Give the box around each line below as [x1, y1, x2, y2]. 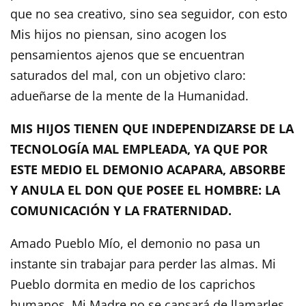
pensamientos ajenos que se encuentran [10, 46, 245, 63]
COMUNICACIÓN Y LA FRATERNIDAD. [10, 201, 232, 219]
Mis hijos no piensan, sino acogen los [10, 25, 227, 42]
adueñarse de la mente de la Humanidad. [10, 87, 249, 104]
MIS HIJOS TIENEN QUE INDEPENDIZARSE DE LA [10, 120, 294, 137]
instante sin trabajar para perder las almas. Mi [10, 255, 276, 272]
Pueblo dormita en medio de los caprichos [10, 275, 255, 292]
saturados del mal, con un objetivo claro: [10, 66, 246, 83]
